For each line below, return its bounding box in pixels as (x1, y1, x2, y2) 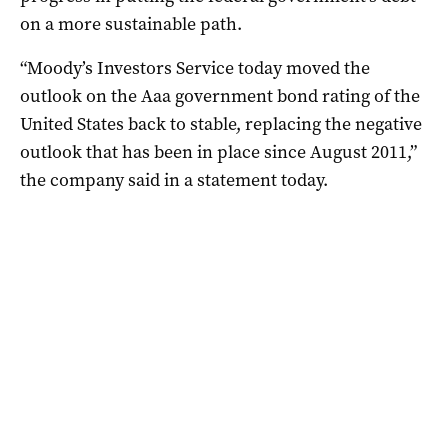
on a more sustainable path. (20, 11, 242, 36)
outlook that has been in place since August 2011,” (20, 139, 417, 164)
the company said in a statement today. (20, 167, 328, 192)
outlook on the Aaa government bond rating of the (20, 83, 420, 108)
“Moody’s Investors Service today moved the (20, 55, 370, 80)
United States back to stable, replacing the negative (20, 111, 422, 136)
